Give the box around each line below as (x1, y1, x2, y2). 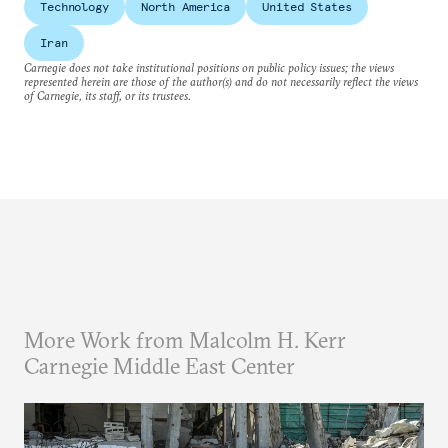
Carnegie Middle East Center (24, 352, 295, 380)
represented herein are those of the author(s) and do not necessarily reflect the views (24, 74, 418, 89)
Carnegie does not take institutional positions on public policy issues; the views (24, 60, 394, 75)
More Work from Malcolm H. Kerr (24, 326, 346, 354)
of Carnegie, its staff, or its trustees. (24, 88, 191, 103)
